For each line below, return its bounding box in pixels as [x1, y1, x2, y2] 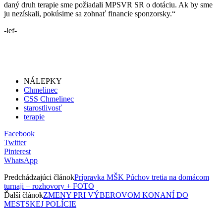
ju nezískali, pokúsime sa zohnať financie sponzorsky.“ [4, 9, 175, 18]
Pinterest [4, 147, 31, 156]
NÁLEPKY [24, 76, 62, 85]
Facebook [4, 129, 35, 138]
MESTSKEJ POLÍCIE [4, 199, 76, 208]
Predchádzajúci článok [4, 172, 74, 181]
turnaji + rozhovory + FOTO [4, 181, 94, 190]
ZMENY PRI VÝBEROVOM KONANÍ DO [43, 190, 188, 199]
